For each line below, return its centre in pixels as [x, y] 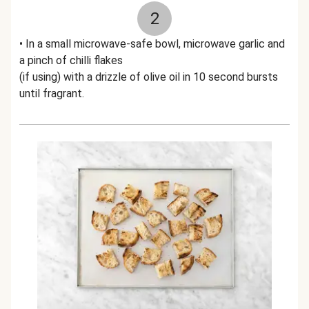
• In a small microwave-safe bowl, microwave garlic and [152, 44]
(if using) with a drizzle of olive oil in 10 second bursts [149, 77]
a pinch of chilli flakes [72, 60]
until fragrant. [52, 93]
